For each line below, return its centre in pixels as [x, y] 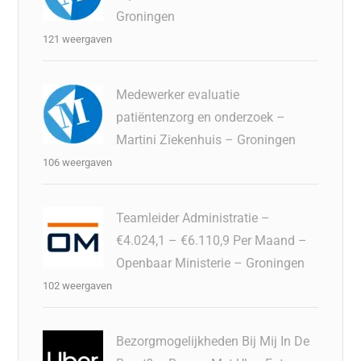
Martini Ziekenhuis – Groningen [206, 139]
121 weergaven [78, 39]
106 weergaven [78, 162]
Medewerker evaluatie [178, 94]
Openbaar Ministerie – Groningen [211, 263]
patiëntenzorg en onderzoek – [201, 117]
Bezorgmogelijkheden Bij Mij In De [213, 341]
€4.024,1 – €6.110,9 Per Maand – [212, 240]
